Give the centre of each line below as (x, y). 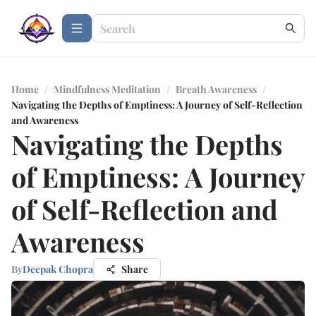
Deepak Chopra (58, 269)
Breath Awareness (216, 89)
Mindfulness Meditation (107, 89)
